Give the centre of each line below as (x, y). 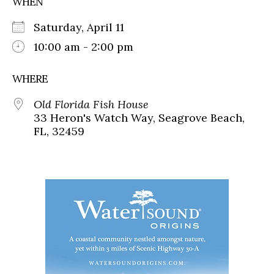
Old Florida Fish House (91, 104)
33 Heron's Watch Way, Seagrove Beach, (139, 117)
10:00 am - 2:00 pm (83, 46)
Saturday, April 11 (85, 27)
